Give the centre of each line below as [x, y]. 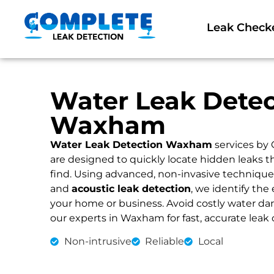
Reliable [165, 242]
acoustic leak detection [131, 189]
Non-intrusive [98, 242]
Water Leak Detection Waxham [131, 145]
